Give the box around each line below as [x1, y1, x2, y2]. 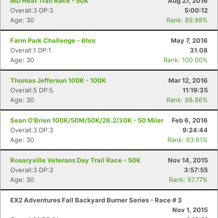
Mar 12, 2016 [168, 76, 208, 84]
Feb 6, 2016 [172, 116, 208, 124]
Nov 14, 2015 [168, 156, 208, 164]
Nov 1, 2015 [172, 206, 208, 214]
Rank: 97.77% [169, 176, 208, 183]
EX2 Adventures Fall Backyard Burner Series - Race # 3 [10, 196, 182, 204]
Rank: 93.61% [167, 136, 208, 144]
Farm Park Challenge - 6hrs [10, 36, 95, 44]
